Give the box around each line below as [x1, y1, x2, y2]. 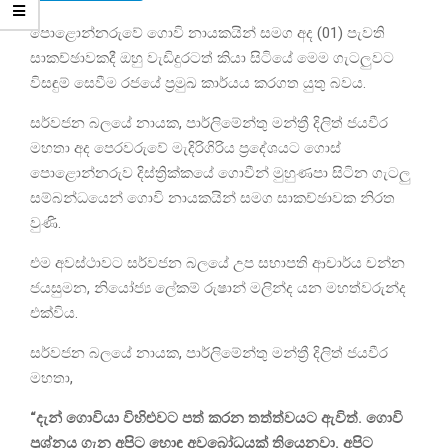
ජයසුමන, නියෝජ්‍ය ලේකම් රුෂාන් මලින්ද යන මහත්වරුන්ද [30, 278, 406, 297]
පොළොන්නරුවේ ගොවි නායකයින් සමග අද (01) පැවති [30, 23, 385, 42]
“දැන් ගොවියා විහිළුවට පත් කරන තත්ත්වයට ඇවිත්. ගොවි [30, 408, 403, 427]
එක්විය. [30, 303, 78, 322]
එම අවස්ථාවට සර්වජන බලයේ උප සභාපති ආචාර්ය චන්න [30, 253, 405, 272]
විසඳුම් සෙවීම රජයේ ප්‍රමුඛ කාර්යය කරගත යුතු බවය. [30, 73, 366, 92]
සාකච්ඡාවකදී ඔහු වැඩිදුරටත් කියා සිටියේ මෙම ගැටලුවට [30, 48, 394, 67]
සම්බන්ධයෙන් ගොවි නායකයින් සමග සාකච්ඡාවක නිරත [30, 188, 395, 207]
